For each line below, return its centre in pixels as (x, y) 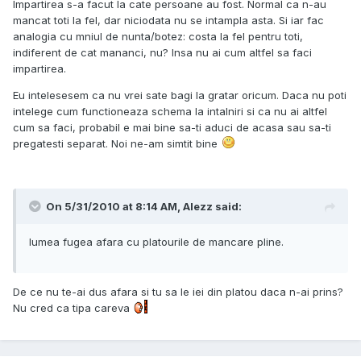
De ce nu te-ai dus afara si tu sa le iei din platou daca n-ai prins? (178, 292)
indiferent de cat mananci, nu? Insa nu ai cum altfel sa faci (162, 53)
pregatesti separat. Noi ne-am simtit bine (117, 144)
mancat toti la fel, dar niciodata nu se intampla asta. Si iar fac (168, 21)
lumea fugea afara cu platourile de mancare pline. (156, 242)
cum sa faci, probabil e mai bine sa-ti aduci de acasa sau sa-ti (172, 128)
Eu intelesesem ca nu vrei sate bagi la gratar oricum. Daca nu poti (180, 95)
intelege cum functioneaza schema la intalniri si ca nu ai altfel (170, 112)
